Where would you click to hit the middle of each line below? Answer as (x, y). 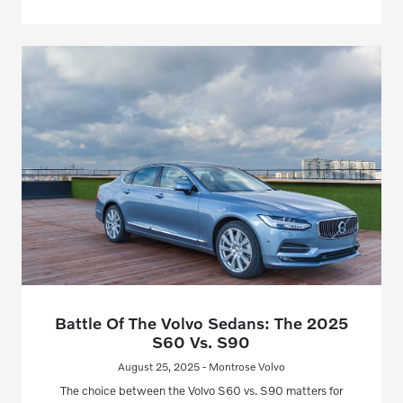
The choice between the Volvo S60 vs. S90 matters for (201, 391)
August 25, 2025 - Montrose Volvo (201, 367)
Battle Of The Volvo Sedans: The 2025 (201, 323)
